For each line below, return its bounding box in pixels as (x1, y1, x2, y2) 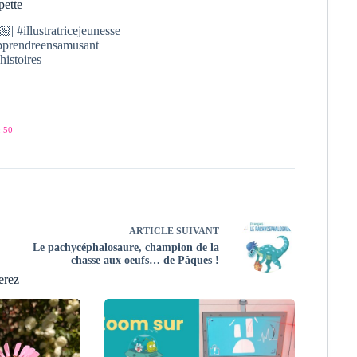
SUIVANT (173, 225, 219, 237)
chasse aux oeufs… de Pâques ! (70, 253, 219, 266)
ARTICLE (128, 225, 174, 237)
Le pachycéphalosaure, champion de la (32, 241, 219, 253)
